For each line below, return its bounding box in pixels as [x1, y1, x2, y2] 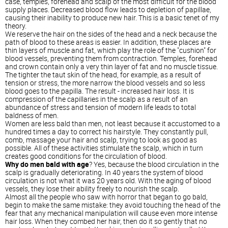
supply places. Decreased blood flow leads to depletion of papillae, [5, 4, 211, 14]
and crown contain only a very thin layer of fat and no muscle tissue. [5, 61, 218, 71]
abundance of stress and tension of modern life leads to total [5, 102, 196, 112]
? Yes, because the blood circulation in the [89, 159, 219, 169]
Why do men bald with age [5, 159, 89, 169]
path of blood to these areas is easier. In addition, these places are [5, 37, 211, 47]
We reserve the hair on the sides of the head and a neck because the [5, 28, 217, 39]
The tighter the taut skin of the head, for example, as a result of [5, 69, 201, 79]
